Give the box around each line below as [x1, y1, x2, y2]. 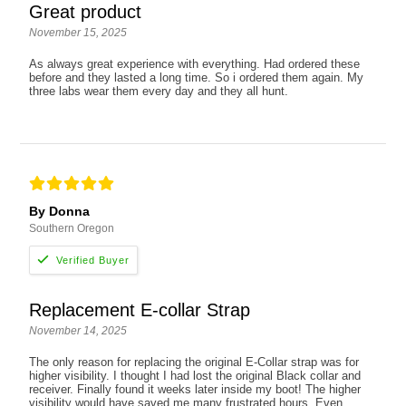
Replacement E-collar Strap [29, 300, 251, 321]
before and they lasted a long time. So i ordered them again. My [29, 71, 364, 85]
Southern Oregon [29, 222, 115, 236]
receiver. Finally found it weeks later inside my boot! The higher [29, 382, 362, 397]
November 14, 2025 [29, 324, 128, 338]
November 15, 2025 [29, 26, 128, 40]
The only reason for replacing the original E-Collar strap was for [29, 355, 360, 370]
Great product [29, 2, 142, 23]
